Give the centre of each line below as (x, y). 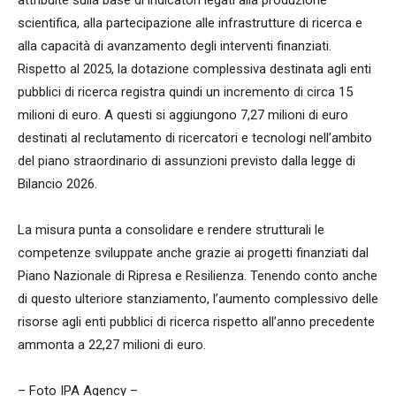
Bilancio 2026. (57, 183)
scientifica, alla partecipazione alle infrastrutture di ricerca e (190, 23)
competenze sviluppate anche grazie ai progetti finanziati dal (193, 252)
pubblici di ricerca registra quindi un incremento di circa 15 (185, 91)
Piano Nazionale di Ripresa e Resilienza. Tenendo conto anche (198, 275)
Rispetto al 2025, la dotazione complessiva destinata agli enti (194, 69)
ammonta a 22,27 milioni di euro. (112, 344)
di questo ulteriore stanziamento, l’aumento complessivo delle (198, 298)
